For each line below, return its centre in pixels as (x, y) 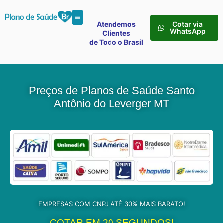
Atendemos (116, 24)
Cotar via (188, 24)
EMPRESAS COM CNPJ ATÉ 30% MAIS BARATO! (111, 204)
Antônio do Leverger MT (111, 104)
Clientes (116, 33)
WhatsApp (187, 31)
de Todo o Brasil (116, 42)
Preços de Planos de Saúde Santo (111, 91)
